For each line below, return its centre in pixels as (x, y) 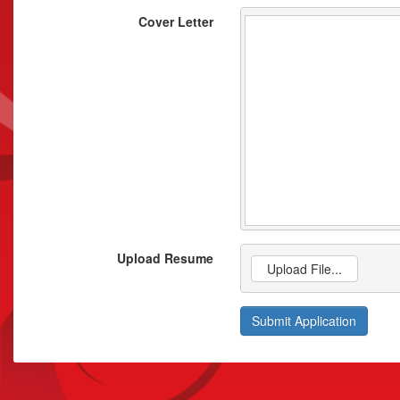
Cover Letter (176, 22)
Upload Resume (165, 258)
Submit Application (304, 320)
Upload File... (305, 268)
